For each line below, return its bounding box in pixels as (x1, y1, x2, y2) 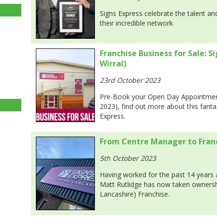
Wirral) (100, 58, 126, 69)
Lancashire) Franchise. (100, 189, 170, 199)
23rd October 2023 (100, 76, 160, 85)
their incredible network (100, 18, 173, 28)
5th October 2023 (100, 154, 156, 163)
